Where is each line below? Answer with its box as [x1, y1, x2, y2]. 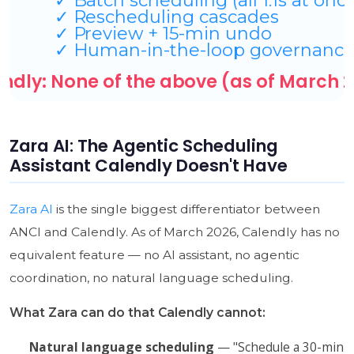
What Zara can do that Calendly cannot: [9, 305, 265, 321]
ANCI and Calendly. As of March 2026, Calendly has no [9, 224, 340, 240]
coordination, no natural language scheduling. [9, 270, 293, 286]
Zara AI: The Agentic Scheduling [9, 134, 278, 159]
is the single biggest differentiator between [52, 201, 320, 217]
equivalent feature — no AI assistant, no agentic [9, 247, 299, 263]
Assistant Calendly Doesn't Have [9, 153, 288, 179]
